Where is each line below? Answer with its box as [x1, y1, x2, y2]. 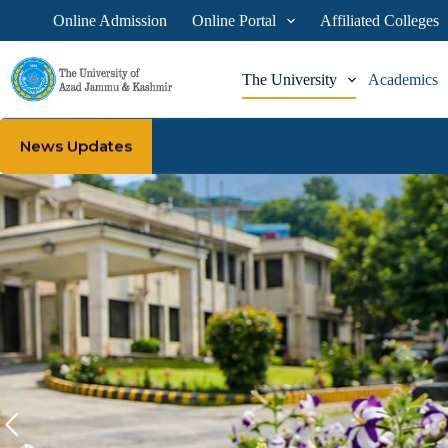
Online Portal [191, 11, 276, 29]
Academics [368, 70, 439, 88]
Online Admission [52, 11, 167, 29]
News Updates [20, 136, 132, 156]
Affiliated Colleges [319, 11, 439, 29]
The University [241, 70, 337, 88]
